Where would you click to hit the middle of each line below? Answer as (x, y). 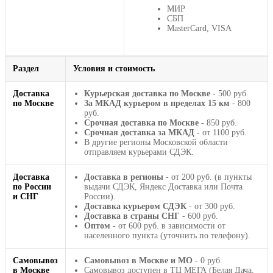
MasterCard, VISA (199, 28)
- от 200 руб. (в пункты (207, 177)
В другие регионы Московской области (156, 142)
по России (32, 186)
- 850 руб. (218, 122)
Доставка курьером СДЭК (135, 206)
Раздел (26, 68)
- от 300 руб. (211, 206)
